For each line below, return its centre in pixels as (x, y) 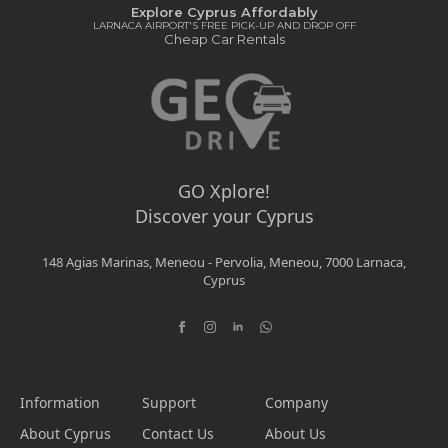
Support (169, 402)
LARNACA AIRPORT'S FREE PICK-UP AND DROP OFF (224, 25)
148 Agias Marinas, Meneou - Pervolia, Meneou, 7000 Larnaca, (224, 261)
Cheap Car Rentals (224, 39)
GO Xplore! (224, 190)
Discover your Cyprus (224, 215)
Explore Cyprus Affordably (224, 12)
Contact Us (178, 433)
